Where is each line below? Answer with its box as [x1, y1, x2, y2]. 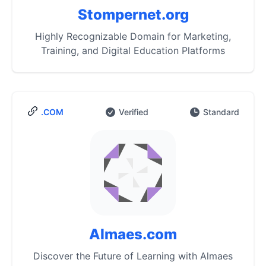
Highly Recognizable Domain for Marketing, [35, 30, 231, 42]
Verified [118, 107, 148, 117]
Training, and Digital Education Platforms [41, 45, 225, 56]
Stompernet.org [77, 6, 189, 23]
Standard [203, 107, 239, 117]
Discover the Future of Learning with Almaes [33, 250, 233, 262]
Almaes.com [89, 226, 177, 243]
